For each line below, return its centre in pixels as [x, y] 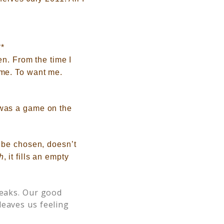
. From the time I [40, 60]
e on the [56, 108]
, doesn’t [59, 144]
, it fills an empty [36, 157]
